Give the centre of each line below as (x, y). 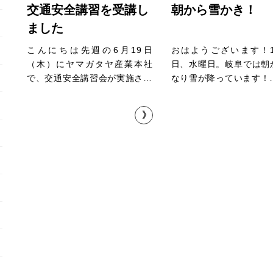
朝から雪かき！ (214, 10)
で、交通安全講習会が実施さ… (90, 78)
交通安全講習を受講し (88, 10)
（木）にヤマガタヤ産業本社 (90, 64)
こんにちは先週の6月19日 (90, 50)
